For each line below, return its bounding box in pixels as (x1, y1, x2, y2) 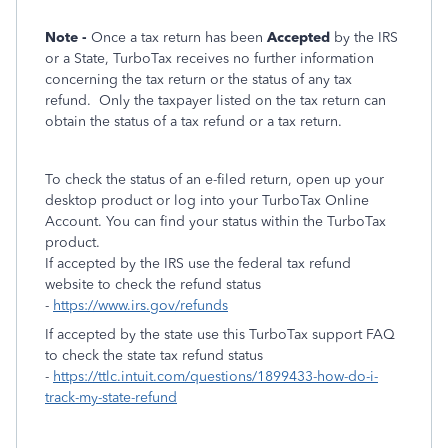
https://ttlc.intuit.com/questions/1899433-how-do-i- (53, 368, 378, 385)
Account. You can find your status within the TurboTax (45, 213, 386, 230)
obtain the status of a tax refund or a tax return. (45, 113, 342, 130)
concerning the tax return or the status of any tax (45, 71, 352, 88)
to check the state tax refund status (45, 347, 263, 364)
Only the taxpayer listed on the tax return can (99, 92, 386, 109)
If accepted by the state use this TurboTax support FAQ (45, 326, 395, 343)
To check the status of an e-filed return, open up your (45, 171, 384, 188)
